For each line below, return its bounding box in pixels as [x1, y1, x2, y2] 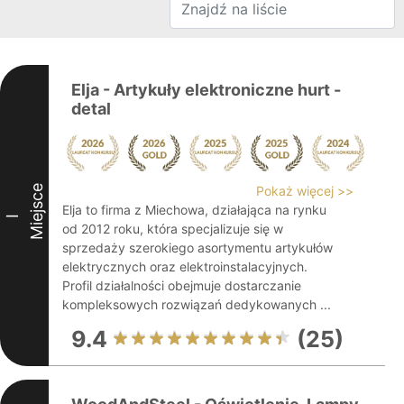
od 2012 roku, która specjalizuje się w [62, 221, 283, 236]
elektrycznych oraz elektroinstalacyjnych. [62, 259, 308, 274]
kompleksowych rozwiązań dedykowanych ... [62, 297, 331, 312]
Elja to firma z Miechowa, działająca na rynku [62, 202, 326, 217]
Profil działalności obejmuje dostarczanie [62, 278, 301, 293]
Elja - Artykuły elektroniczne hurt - [71, 80, 341, 99]
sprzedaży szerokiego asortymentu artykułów [62, 240, 333, 255]
